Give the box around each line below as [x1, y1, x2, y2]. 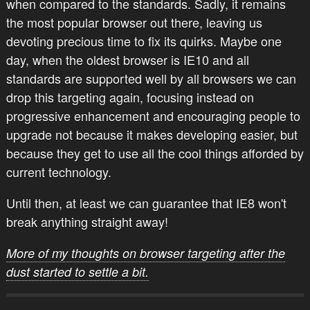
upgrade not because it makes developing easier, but [6, 125, 298, 143]
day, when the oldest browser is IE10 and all [6, 50, 249, 69]
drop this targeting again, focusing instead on [6, 87, 254, 106]
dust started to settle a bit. [6, 262, 149, 280]
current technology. [6, 162, 111, 181]
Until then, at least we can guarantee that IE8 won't [6, 193, 286, 212]
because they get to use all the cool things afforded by [6, 143, 304, 162]
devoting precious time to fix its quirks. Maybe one [6, 31, 282, 50]
